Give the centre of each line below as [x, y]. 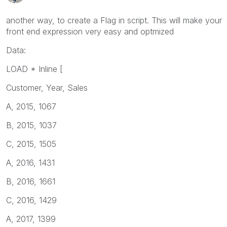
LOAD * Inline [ [34, 69]
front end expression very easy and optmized [90, 31]
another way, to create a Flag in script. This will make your [114, 20]
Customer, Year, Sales [47, 87]
